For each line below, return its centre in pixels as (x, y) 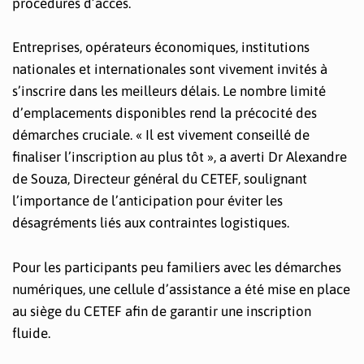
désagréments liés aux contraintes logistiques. (151, 223)
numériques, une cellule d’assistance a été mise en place (181, 289)
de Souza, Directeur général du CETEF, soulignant (160, 179)
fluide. (31, 333)
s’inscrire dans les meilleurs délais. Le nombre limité (169, 91)
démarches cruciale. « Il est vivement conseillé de (161, 135)
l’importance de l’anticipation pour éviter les (147, 201)
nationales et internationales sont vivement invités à (170, 69)
